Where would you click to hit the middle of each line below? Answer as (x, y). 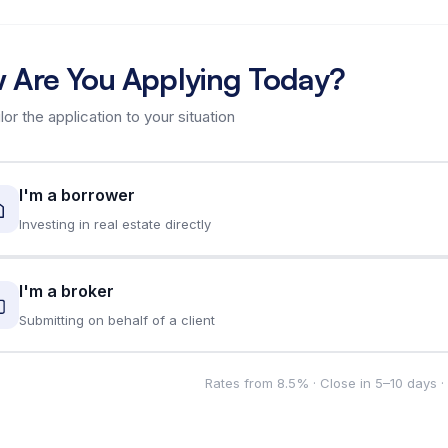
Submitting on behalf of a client (116, 319)
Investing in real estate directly (114, 223)
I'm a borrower (76, 194)
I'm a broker (66, 290)
